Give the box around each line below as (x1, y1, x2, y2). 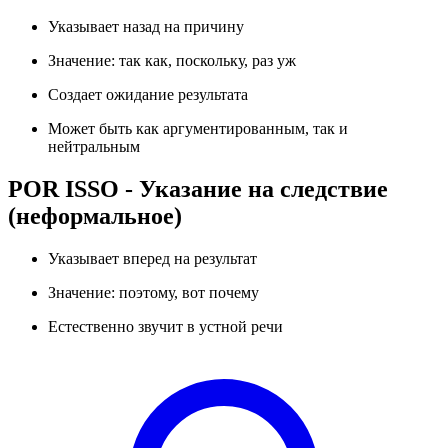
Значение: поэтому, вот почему (48, 283, 259, 301)
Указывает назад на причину (48, 18, 244, 35)
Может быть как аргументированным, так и (48, 120, 348, 137)
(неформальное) (8, 202, 182, 229)
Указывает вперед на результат (48, 249, 257, 267)
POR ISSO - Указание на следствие (8, 175, 388, 202)
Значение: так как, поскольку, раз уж (48, 52, 296, 69)
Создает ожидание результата (48, 86, 248, 103)
